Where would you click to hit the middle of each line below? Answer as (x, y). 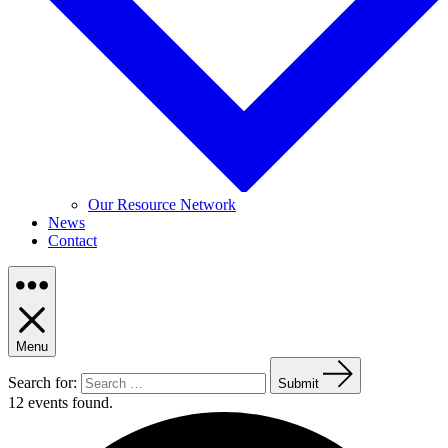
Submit (298, 384)
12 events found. (60, 403)
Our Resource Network (162, 205)
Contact (72, 241)
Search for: (42, 383)
